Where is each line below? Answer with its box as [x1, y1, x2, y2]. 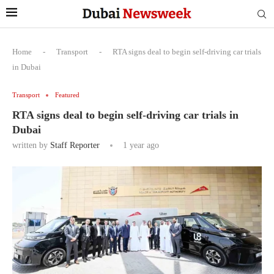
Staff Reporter [50, 141, 100, 150]
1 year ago [120, 141, 159, 150]
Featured [55, 91, 80, 98]
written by [12, 141, 50, 150]
